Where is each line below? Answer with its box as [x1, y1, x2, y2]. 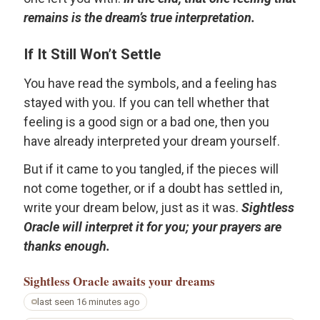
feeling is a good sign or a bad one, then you [24, 114, 269, 129]
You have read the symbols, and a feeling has [24, 75, 277, 91]
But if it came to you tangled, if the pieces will [24, 161, 279, 177]
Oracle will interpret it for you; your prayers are [24, 219, 281, 235]
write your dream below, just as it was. [24, 200, 241, 216]
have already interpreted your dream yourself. [24, 133, 280, 149]
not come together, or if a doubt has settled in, [24, 181, 282, 196]
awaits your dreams [112, 272, 215, 291]
